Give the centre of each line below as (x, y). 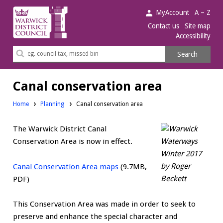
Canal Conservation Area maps (65, 167)
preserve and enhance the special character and (95, 217)
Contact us (164, 26)
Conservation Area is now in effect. (72, 142)
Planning (53, 104)
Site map (197, 26)
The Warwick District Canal (59, 129)
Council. (26, 37)
